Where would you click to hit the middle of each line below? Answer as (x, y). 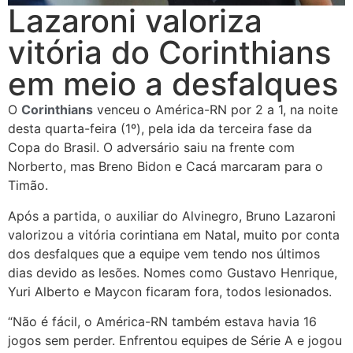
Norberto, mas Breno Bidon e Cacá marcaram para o (165, 167)
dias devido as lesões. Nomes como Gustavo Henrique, (173, 272)
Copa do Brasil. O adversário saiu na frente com (151, 148)
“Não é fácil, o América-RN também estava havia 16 (162, 322)
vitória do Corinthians (169, 53)
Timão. (28, 186)
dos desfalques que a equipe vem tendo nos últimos (164, 253)
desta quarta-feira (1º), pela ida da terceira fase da (160, 129)
